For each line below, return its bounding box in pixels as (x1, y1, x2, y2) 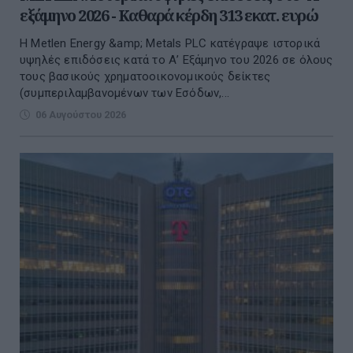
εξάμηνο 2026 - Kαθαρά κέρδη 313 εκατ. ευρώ (20, 5, 318, 27)
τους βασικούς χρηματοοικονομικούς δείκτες (20, 69, 271, 84)
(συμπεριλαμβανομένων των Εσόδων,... (20, 86, 229, 101)
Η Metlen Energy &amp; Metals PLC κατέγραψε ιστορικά (20, 36, 321, 51)
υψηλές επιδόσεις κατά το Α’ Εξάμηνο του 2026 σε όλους (20, 53, 333, 68)
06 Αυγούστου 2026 (35, 109, 126, 121)
